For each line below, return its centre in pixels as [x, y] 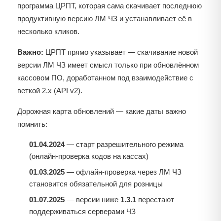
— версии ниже [92, 200]
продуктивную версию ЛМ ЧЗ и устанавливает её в [105, 19]
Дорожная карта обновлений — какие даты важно [102, 111]
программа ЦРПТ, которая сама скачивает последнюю [110, 6]
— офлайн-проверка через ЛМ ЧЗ [123, 172]
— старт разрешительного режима [124, 145]
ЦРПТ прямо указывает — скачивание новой [121, 52]
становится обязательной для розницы [96, 184]
